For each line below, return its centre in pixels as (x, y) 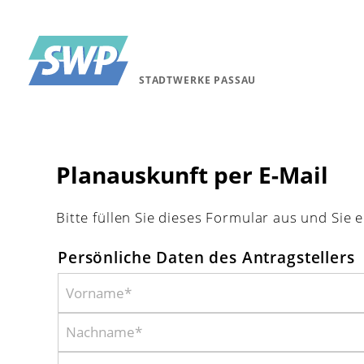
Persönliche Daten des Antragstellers (206, 257)
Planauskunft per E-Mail (192, 174)
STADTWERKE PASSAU (197, 80)
